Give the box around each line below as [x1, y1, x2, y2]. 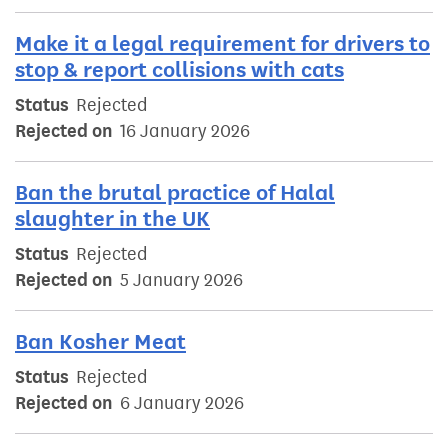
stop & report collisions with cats [15, 56, 344, 84]
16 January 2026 [120, 120, 250, 143]
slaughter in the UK [15, 205, 210, 233]
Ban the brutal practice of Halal [15, 179, 335, 207]
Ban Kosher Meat [15, 328, 186, 356]
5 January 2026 [120, 269, 243, 292]
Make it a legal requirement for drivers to [15, 30, 430, 58]
